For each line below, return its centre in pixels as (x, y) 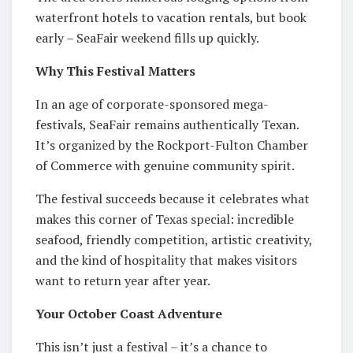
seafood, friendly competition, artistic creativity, (174, 239)
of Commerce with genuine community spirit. (165, 165)
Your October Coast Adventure (129, 313)
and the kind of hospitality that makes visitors (166, 260)
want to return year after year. (123, 280)
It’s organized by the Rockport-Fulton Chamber (172, 145)
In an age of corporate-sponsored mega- (152, 104)
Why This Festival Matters (115, 71)
